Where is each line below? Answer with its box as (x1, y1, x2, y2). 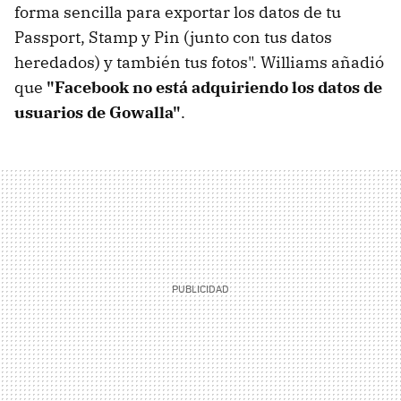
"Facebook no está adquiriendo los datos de (47, 77, 382, 98)
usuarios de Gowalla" (14, 102, 181, 124)
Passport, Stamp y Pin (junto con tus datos (14, 27, 332, 48)
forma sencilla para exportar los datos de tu (14, 2, 341, 23)
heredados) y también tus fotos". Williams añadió (14, 52, 384, 73)
